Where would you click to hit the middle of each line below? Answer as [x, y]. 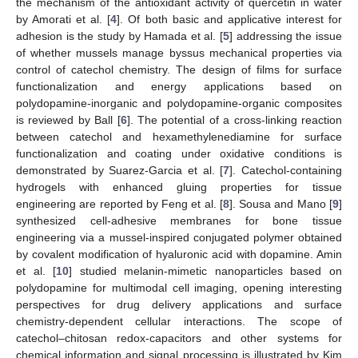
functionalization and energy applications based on [179, 87]
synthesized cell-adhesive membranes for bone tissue [179, 221]
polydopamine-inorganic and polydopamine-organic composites [179, 103]
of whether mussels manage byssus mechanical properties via [179, 53]
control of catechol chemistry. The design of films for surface [179, 70]
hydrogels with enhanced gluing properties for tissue [179, 187]
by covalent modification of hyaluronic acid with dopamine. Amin [179, 255]
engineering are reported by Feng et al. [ [119, 204]
